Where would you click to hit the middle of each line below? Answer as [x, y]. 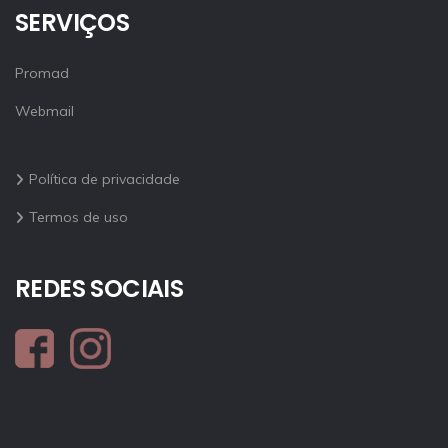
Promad [42, 72]
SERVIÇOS [72, 22]
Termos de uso [78, 216]
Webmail [44, 110]
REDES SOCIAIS [99, 288]
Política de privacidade [104, 178]
